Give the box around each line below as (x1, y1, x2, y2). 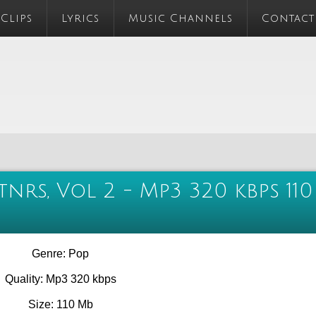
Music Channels (128, 13, 233, 24)
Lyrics (61, 13, 100, 24)
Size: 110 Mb (28, 298, 93, 310)
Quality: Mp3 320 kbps (4, 272, 116, 285)
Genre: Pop (32, 247, 90, 260)
